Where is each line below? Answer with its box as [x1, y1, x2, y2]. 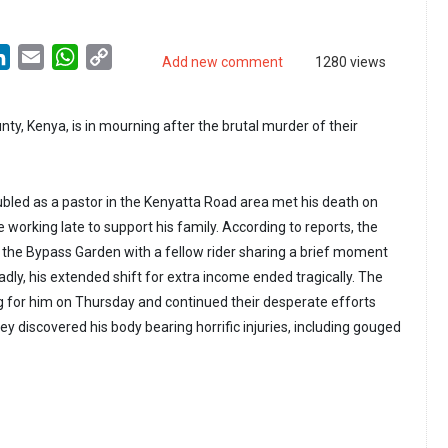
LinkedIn [10, 46, 70, 66]
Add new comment [162, 54, 283, 71]
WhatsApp [78, 46, 150, 66]
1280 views [315, 54, 386, 71]
